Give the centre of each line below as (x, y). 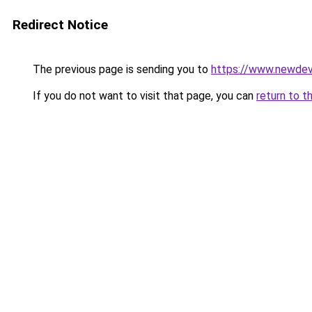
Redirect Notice (60, 25)
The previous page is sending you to (120, 69)
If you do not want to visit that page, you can (143, 96)
